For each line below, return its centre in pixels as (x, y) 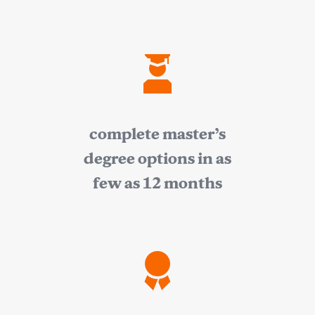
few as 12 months (157, 183)
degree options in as (157, 159)
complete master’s (157, 134)
